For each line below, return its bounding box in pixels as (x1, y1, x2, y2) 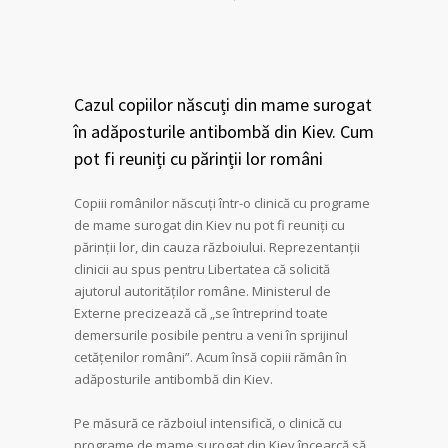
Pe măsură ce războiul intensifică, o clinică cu (74, 414, 342, 432)
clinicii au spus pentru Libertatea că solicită (74, 260, 330, 278)
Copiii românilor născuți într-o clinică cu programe (74, 194, 370, 212)
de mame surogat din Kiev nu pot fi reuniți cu (74, 216, 345, 234)
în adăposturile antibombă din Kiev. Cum (74, 120, 374, 143)
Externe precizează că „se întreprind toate (74, 304, 328, 322)
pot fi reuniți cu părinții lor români (74, 147, 323, 170)
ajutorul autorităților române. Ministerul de (74, 282, 331, 300)
